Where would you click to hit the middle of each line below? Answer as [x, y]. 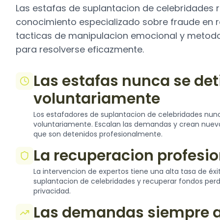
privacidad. [52, 191]
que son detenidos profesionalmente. [98, 134]
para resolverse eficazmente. [80, 49]
